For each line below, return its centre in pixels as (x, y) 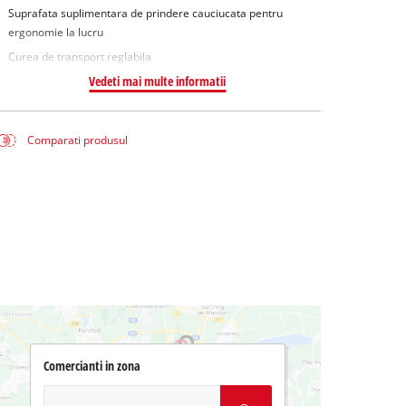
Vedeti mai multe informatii (158, 82)
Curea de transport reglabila (79, 57)
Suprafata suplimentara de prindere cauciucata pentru (145, 13)
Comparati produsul (78, 140)
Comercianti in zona (92, 366)
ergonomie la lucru (55, 32)
